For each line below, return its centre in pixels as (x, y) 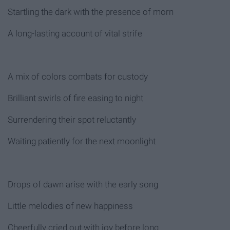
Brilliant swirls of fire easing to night (75, 98)
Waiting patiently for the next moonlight (82, 141)
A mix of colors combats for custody (78, 76)
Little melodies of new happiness (70, 206)
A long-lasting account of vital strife (75, 33)
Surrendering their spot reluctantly (72, 119)
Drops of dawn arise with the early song (83, 184)
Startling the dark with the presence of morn (91, 12)
